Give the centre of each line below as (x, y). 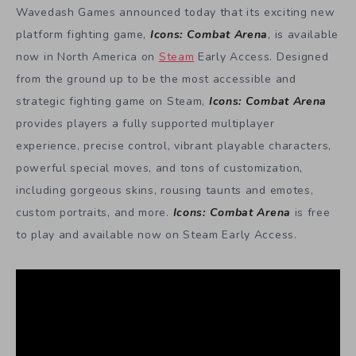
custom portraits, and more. (95, 213)
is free (310, 213)
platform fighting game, (83, 35)
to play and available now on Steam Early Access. (157, 235)
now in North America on (87, 57)
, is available (303, 35)
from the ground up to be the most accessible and (156, 79)
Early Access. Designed (261, 57)
